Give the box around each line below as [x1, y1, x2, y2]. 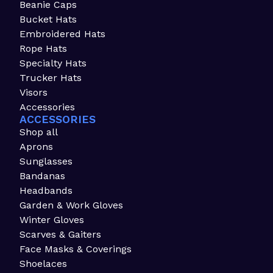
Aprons [19, 141, 53, 153]
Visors [19, 87, 48, 99]
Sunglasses [19, 155, 73, 168]
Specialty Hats [19, 57, 87, 69]
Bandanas [19, 170, 65, 182]
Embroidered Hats [19, 28, 105, 40]
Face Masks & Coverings [19, 243, 132, 255]
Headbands [19, 185, 73, 197]
